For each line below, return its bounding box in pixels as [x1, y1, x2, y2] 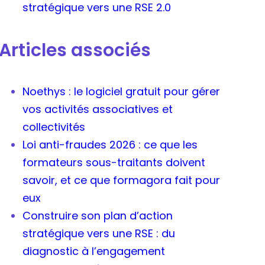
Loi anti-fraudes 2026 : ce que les [22, 137, 198, 153]
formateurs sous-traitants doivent [22, 155, 205, 170]
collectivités [22, 119, 85, 135]
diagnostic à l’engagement [22, 244, 165, 259]
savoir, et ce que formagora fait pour [22, 173, 220, 188]
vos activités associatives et [22, 102, 173, 117]
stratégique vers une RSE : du [22, 226, 175, 241]
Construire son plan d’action [22, 208, 173, 224]
